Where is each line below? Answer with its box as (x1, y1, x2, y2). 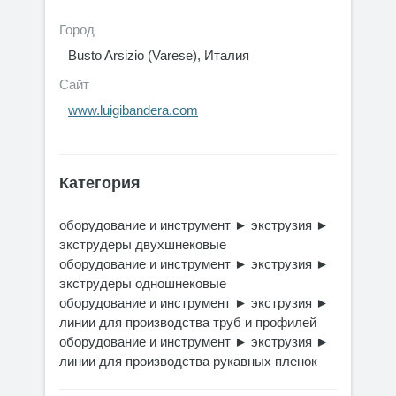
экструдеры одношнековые (59, 276, 226, 291)
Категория (59, 174, 141, 192)
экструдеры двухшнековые (59, 237, 226, 252)
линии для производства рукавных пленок (59, 354, 317, 369)
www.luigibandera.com (68, 103, 198, 118)
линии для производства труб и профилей (59, 315, 316, 330)
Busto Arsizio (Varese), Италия (68, 48, 249, 63)
